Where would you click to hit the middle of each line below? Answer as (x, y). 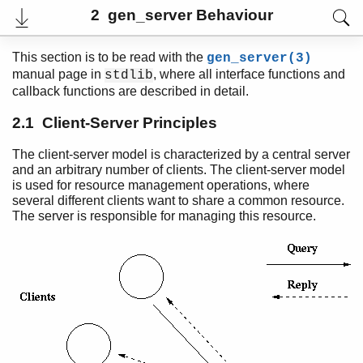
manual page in (58, 74)
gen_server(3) (259, 58)
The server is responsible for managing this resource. (164, 216)
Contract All (50, 329)
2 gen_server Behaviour (181, 15)
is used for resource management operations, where (161, 186)
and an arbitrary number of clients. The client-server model (179, 170)
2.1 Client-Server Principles (115, 122)
